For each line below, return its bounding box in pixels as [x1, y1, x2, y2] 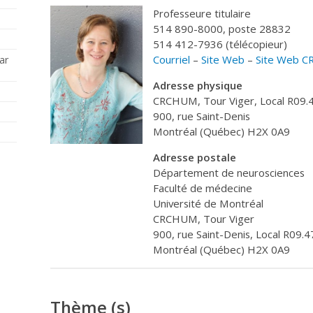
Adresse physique [153, 78, 242, 93]
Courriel [153, 52, 190, 67]
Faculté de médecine [153, 181, 252, 196]
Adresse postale [153, 150, 236, 165]
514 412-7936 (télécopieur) [153, 37, 287, 52]
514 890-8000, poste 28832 [153, 22, 291, 36]
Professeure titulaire [153, 6, 251, 21]
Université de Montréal [153, 196, 263, 211]
